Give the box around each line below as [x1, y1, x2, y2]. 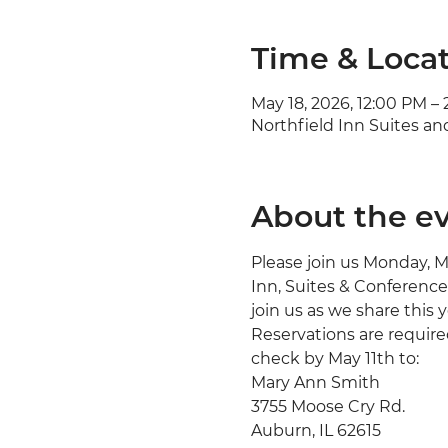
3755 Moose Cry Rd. [250, 397, 405, 417]
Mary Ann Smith [250, 373, 380, 393]
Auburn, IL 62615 [250, 421, 381, 441]
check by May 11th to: [250, 349, 419, 369]
